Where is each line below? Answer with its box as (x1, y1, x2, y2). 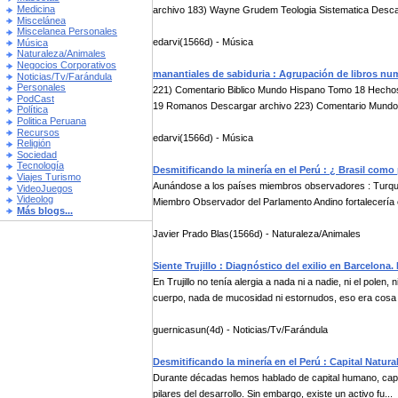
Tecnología (17, 160, 64, 171)
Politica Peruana (17, 115, 86, 126)
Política (17, 104, 48, 115)
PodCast (17, 92, 54, 104)
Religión (17, 138, 51, 149)
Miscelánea (17, 14, 66, 26)
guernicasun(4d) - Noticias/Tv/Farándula (153, 324, 328, 335)
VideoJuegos (17, 182, 73, 194)
